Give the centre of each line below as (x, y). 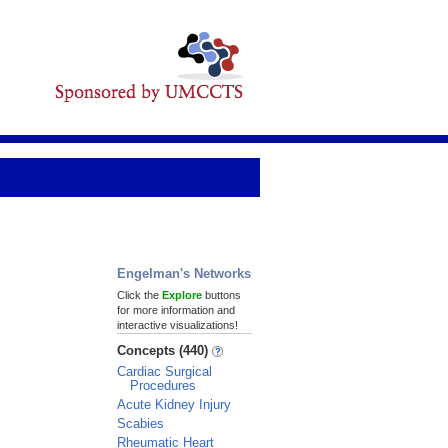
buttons (221, 295)
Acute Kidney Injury (174, 404)
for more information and (176, 310)
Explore (182, 295)
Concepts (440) (164, 350)
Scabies (140, 423)
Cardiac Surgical (164, 371)
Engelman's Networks (184, 273)
